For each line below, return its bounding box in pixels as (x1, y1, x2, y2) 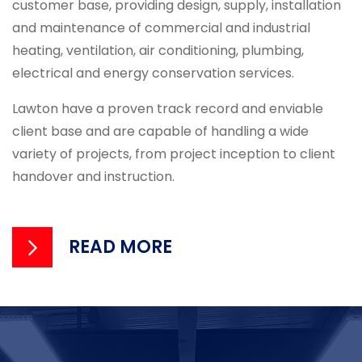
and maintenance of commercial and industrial (12, 18, 310, 37)
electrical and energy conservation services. (12, 63, 294, 82)
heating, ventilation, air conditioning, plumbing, (12, 40, 304, 60)
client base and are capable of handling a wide (12, 121, 309, 141)
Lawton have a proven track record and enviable (12, 99, 323, 118)
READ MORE (69, 234, 172, 259)
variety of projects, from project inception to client (12, 144, 335, 163)
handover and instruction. (12, 166, 175, 186)
